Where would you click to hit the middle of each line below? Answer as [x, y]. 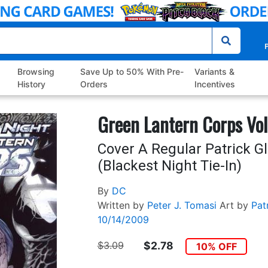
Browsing [36, 72]
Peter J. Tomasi [182, 205]
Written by [121, 205]
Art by [234, 205]
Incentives [214, 84]
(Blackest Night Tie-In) [169, 166]
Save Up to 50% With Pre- [132, 72]
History [32, 84]
